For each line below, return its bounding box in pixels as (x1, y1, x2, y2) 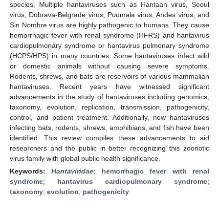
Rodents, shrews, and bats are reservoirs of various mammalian (10, 72, 209, 80)
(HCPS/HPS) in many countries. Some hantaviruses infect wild (10, 51, 209, 60)
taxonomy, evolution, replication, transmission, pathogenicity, (10, 103, 209, 111)
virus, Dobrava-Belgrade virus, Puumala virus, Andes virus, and (10, 10, 209, 19)
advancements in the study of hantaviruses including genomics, (10, 92, 209, 101)
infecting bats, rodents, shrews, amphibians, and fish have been (10, 123, 209, 131)
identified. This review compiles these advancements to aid (10, 133, 209, 142)
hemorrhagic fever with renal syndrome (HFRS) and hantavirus (10, 31, 209, 39)
